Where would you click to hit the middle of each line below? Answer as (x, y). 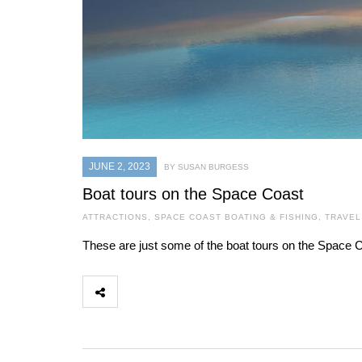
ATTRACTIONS (115, 217)
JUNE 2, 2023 (120, 166)
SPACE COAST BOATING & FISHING (236, 217)
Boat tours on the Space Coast (193, 194)
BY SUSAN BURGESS (206, 167)
